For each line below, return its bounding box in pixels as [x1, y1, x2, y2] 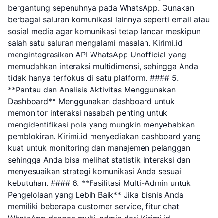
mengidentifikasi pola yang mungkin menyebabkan [8, 120, 195, 129]
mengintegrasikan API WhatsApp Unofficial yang [8, 50, 186, 59]
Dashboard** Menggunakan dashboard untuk [8, 96, 175, 106]
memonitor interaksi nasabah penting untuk [8, 108, 167, 118]
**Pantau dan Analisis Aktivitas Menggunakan [8, 85, 176, 94]
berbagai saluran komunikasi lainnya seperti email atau [8, 15, 210, 24]
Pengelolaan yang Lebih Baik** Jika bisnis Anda [8, 190, 183, 200]
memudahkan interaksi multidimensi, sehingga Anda [8, 61, 198, 71]
